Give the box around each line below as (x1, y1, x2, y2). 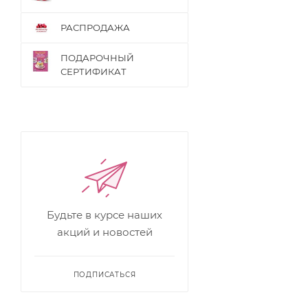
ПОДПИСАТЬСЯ (73, 269, 136, 279)
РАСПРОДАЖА (60, 21, 130, 33)
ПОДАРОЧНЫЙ (60, 52, 134, 63)
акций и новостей (56, 225, 153, 239)
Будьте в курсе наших (47, 208, 162, 221)
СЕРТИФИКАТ (60, 65, 126, 77)
